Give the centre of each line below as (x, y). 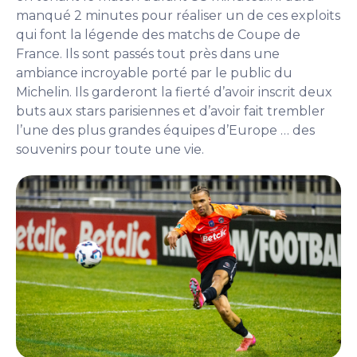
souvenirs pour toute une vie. (110, 150)
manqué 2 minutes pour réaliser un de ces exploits (178, 16)
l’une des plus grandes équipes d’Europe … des (165, 131)
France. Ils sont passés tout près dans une (148, 54)
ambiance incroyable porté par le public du (154, 73)
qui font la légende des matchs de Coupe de (158, 35)
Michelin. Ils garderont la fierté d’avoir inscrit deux (174, 92)
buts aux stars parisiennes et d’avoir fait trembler (171, 112)
